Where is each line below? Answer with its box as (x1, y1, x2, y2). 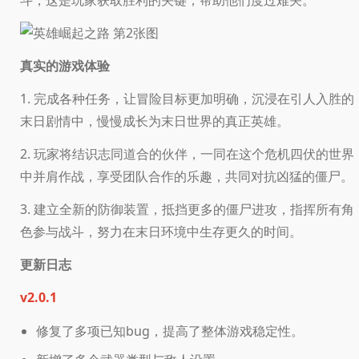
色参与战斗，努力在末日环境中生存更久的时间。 (20, 222, 302, 240)
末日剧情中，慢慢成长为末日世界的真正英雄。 (20, 111, 289, 130)
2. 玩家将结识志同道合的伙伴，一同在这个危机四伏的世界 (20, 144, 354, 163)
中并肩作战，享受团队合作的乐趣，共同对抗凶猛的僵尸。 (20, 167, 353, 185)
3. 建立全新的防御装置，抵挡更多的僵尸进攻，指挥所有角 (20, 200, 354, 218)
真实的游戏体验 (20, 56, 110, 75)
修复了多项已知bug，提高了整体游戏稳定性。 (36, 321, 304, 340)
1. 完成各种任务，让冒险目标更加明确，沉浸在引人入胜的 (20, 89, 354, 107)
